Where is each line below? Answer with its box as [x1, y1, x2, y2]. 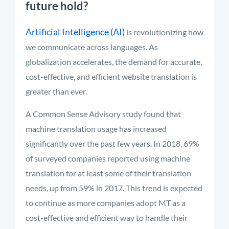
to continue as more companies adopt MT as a [26, 198, 186, 208]
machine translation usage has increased [26, 124, 167, 133]
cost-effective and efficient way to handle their [26, 213, 188, 222]
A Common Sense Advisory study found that [26, 109, 181, 119]
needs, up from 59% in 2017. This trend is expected [26, 183, 202, 193]
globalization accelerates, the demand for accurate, [26, 57, 202, 66]
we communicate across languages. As [26, 42, 158, 52]
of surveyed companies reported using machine [26, 153, 190, 163]
